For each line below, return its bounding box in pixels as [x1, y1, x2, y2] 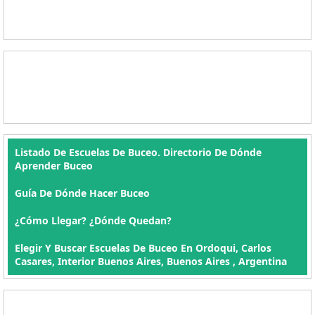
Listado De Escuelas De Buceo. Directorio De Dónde [15, 146, 262, 159]
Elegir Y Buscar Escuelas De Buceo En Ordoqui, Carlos [15, 241, 271, 255]
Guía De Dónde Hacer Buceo [15, 186, 150, 200]
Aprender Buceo [15, 159, 93, 172]
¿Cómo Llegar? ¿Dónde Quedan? [15, 214, 172, 227]
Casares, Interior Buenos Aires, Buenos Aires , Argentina [15, 255, 287, 268]
